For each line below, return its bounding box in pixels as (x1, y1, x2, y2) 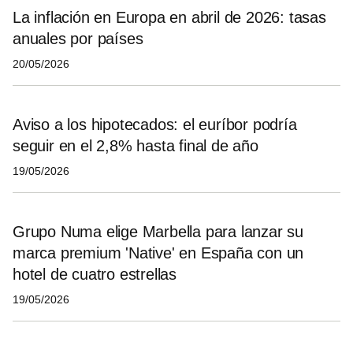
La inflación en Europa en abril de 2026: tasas (13, 8, 326, 26)
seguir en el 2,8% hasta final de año (13, 136, 258, 154)
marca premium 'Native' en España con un (13, 243, 304, 262)
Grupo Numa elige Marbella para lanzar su (13, 222, 303, 240)
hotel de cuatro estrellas (13, 265, 177, 283)
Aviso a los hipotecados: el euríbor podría (13, 115, 297, 133)
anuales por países (13, 29, 143, 47)
